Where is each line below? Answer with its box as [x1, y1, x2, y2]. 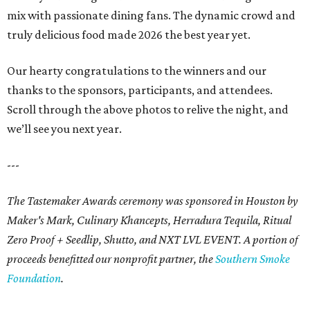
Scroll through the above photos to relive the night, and [7, 102, 289, 116]
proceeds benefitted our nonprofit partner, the [7, 251, 215, 266]
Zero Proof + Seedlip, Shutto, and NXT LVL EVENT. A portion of [7, 232, 298, 246]
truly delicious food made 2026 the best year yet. [7, 27, 250, 42]
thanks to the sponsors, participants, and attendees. [7, 82, 273, 97]
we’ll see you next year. [7, 121, 122, 136]
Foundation [7, 271, 61, 285]
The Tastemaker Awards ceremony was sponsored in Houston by [7, 193, 298, 208]
